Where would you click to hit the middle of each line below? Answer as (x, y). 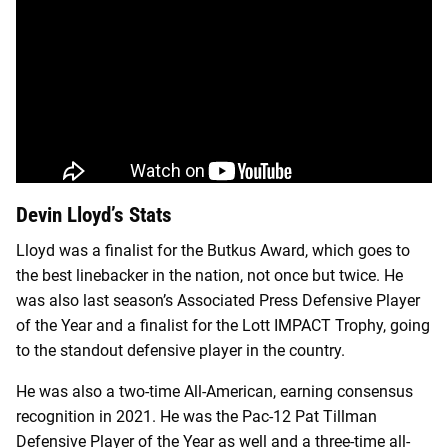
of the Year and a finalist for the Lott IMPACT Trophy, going (223, 325)
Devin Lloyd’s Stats (94, 215)
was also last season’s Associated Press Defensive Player (218, 300)
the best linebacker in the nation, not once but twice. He (209, 275)
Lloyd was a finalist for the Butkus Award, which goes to (213, 250)
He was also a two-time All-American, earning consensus (214, 391)
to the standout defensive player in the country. (180, 350)
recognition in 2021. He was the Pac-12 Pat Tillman (196, 416)
